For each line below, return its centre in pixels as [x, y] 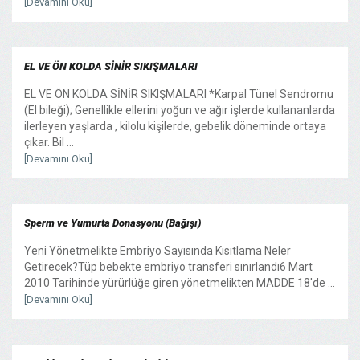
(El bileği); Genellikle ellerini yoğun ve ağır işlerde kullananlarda [180, 110]
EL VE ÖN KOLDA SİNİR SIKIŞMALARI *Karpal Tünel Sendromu [179, 94]
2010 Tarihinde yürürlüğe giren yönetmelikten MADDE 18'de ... [180, 282]
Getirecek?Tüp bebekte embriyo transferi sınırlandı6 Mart [168, 266]
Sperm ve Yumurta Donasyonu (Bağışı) [112, 223]
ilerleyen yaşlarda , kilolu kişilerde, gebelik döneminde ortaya [175, 126]
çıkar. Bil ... [49, 142]
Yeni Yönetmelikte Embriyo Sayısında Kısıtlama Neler [157, 250]
